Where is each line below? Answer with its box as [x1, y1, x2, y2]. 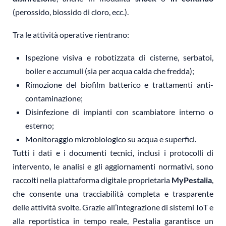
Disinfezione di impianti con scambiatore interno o [25, 107, 213, 117]
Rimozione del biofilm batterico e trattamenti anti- [25, 80, 213, 90]
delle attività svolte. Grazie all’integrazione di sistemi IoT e [13, 202, 213, 212]
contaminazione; [25, 93, 83, 103]
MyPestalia [172, 175, 212, 185]
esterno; [25, 121, 54, 131]
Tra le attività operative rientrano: [13, 30, 129, 40]
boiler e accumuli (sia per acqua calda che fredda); [25, 66, 194, 76]
